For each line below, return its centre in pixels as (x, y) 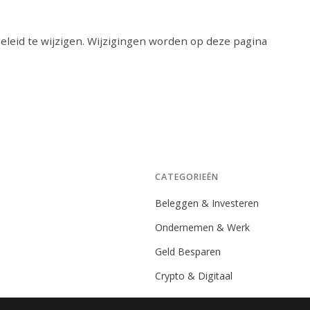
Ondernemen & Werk (202, 227)
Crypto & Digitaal (194, 276)
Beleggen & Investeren (207, 203)
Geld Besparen (188, 252)
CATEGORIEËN (187, 177)
